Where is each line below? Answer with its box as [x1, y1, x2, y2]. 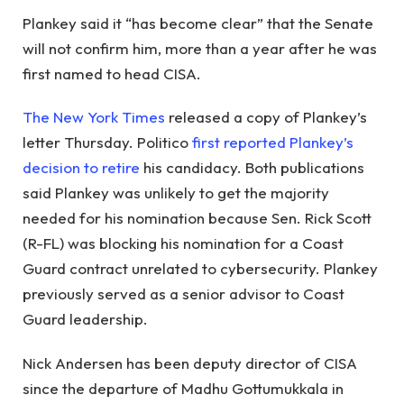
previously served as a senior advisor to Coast [23, 284, 344, 304]
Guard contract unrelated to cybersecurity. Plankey [23, 259, 378, 279]
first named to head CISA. [23, 63, 201, 83]
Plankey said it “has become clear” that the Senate [23, 13, 373, 32]
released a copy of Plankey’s [165, 107, 367, 127]
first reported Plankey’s [192, 133, 353, 152]
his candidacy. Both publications [140, 158, 364, 178]
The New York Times [23, 107, 165, 127]
